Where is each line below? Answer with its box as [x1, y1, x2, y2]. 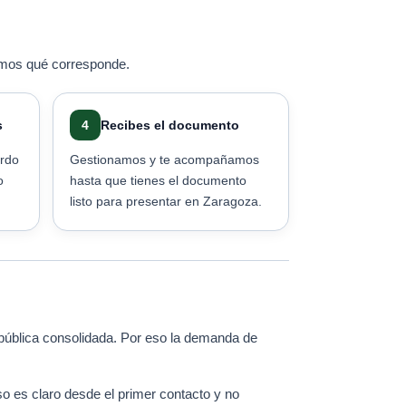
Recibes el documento [101, 118, 239, 132]
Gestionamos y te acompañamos [70, 152, 259, 167]
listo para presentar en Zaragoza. [70, 194, 262, 208]
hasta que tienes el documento [70, 173, 246, 188]
